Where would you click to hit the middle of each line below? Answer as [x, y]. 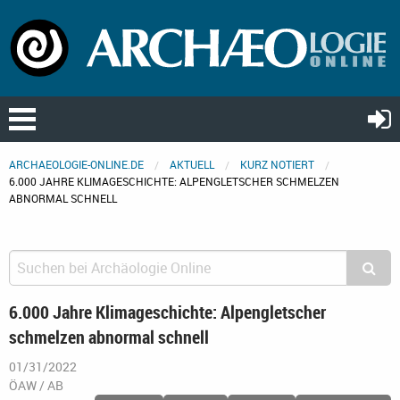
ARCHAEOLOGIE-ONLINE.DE [76, 165]
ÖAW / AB [36, 386]
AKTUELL [192, 165]
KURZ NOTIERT [277, 165]
